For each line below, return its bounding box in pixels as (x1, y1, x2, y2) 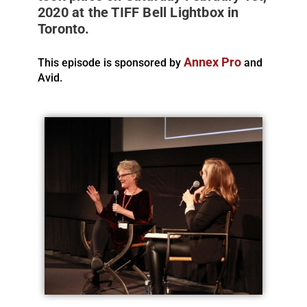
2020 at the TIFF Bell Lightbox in (38, 3, 239, 21)
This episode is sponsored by (38, 56, 184, 69)
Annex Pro (184, 55, 241, 69)
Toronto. (38, 20, 90, 37)
